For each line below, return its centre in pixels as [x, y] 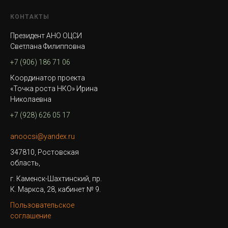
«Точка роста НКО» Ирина [54, 89]
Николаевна [31, 99]
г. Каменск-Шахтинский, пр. [56, 179]
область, [25, 163]
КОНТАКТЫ [30, 17]
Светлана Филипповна [48, 46]
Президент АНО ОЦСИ [46, 36]
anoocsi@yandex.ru [42, 136]
